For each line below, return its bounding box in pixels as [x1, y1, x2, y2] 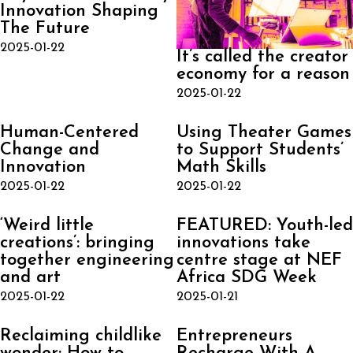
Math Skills [176, 158, 266, 177]
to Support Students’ [176, 141, 344, 160]
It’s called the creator [176, 48, 348, 67]
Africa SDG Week [176, 269, 317, 288]
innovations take [176, 234, 310, 253]
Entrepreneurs [176, 327, 292, 346]
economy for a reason [176, 65, 350, 84]
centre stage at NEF [176, 251, 342, 270]
